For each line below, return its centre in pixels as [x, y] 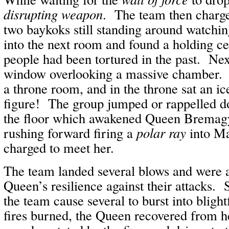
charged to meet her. [59, 147]
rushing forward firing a [70, 133]
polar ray [161, 133]
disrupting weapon [53, 14]
